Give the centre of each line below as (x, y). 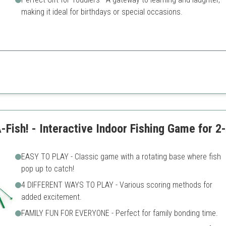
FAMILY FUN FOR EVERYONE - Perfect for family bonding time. (119, 213)
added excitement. (51, 197)
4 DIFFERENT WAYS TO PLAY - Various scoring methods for (117, 185)
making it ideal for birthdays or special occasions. (102, 12)
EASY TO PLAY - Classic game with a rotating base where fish (121, 157)
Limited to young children (175, 81)
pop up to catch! (47, 169)
